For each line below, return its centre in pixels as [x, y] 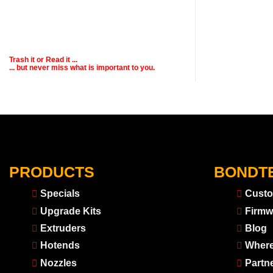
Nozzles [58, 263]
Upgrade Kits [70, 211]
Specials [60, 194]
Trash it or [27, 60]
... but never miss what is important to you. [82, 68]
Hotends [60, 246]
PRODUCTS [52, 172]
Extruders [63, 229]
